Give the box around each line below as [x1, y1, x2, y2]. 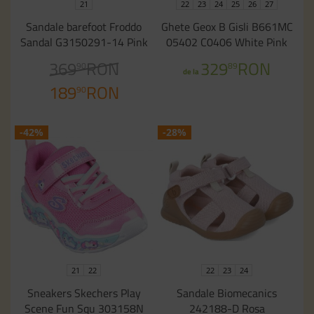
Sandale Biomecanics [177, 285, 278, 302]
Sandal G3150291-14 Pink [20, 34, 148, 51]
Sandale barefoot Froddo [26, 18, 142, 36]
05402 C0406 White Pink [166, 34, 288, 51]
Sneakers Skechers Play [27, 285, 141, 302]
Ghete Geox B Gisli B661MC [161, 18, 293, 36]
